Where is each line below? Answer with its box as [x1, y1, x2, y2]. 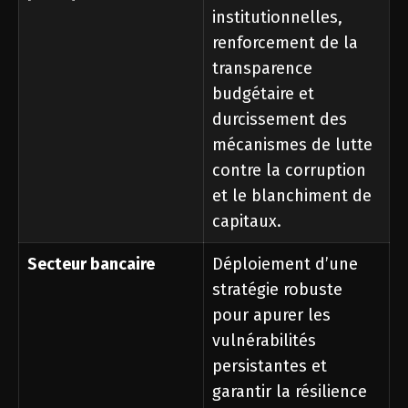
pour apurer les [212, 305, 331, 325]
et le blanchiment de [212, 186, 372, 206]
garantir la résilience [212, 382, 367, 402]
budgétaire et [212, 84, 314, 104]
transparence [212, 58, 312, 78]
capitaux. [212, 211, 281, 231]
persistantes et [212, 356, 327, 376]
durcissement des [212, 109, 347, 129]
